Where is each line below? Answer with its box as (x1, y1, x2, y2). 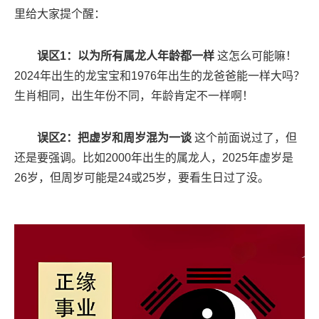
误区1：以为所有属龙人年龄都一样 (37, 50, 214, 63)
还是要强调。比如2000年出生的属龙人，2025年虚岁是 (14, 152, 293, 164)
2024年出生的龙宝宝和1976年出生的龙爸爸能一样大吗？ (14, 70, 305, 83)
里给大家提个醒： (14, 8, 105, 21)
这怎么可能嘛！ (214, 50, 297, 63)
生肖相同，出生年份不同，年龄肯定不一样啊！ (14, 90, 253, 103)
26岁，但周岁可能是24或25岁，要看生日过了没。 (14, 172, 269, 184)
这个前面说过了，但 (192, 132, 297, 145)
